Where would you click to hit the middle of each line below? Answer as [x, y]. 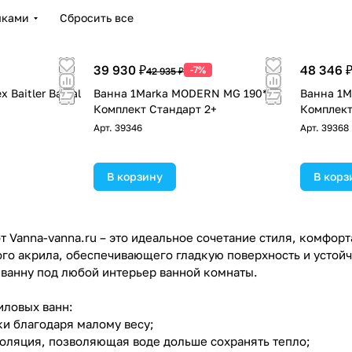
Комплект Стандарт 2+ [155, 109]
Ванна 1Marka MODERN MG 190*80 [187, 93]
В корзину [135, 176]
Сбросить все [97, 18]
